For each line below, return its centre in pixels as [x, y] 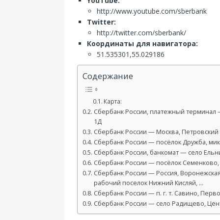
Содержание [108, 76]
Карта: [113, 102]
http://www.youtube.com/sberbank [152, 11]
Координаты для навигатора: [142, 43]
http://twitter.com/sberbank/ [141, 33]
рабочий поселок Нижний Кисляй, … [148, 183]
